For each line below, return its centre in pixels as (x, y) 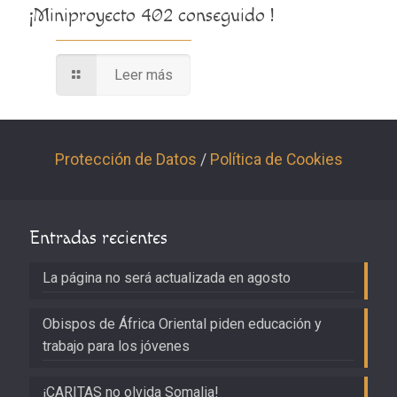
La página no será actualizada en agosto (167, 278)
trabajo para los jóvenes (116, 346)
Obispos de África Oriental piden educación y (182, 324)
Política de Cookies (276, 160)
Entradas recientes (98, 238)
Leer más (144, 75)
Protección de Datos (125, 160)
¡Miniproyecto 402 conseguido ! (152, 16)
